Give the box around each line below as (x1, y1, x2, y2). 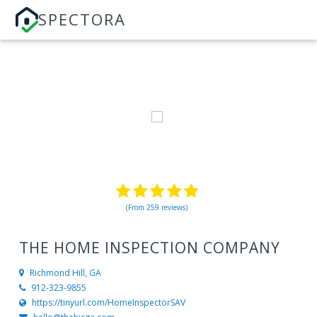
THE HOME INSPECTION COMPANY (18, 238, 280, 258)
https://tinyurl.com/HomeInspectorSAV (31, 296, 185, 309)
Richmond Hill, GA (29, 267, 101, 279)
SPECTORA (38, 8, 127, 30)
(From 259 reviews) (126, 202, 188, 212)
